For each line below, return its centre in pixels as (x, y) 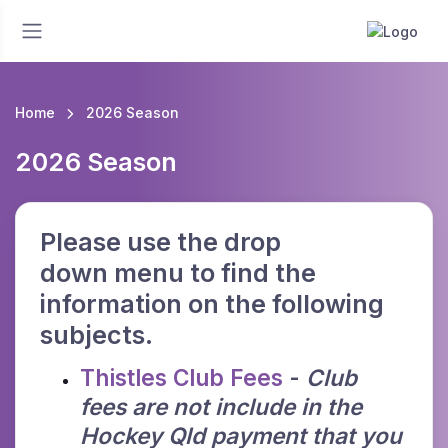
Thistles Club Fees (181, 378)
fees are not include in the (221, 407)
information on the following (212, 304)
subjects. (96, 335)
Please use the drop (160, 242)
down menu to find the (178, 273)
